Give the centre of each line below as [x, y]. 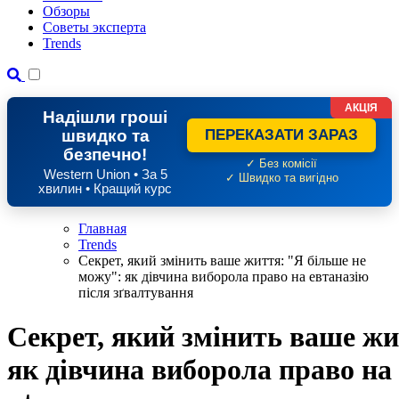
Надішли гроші [105, 118]
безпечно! [105, 155]
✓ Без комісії [281, 164]
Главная [102, 229]
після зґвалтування [136, 293]
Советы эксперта [94, 28]
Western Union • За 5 [105, 175]
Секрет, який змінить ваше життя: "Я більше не [222, 261]
